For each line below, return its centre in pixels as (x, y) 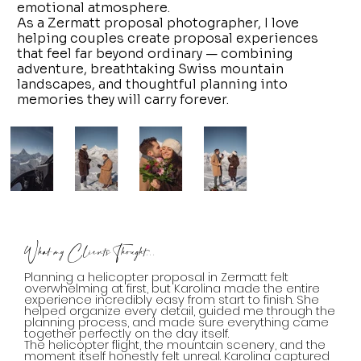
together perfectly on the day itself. (127, 334)
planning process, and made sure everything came (177, 323)
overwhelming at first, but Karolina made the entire (172, 289)
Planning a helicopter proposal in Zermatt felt (157, 278)
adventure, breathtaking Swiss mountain (151, 68)
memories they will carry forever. (123, 99)
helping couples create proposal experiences (168, 38)
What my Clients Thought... (90, 253)
